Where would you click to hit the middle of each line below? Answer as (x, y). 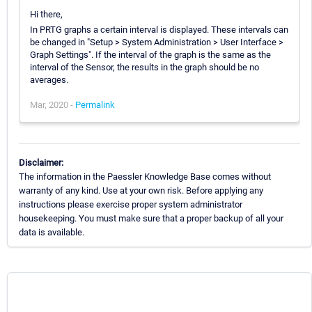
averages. (49, 79)
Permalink (95, 104)
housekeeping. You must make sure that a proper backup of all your (151, 218)
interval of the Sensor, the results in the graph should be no (145, 67)
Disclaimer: (41, 162)
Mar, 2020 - (53, 104)
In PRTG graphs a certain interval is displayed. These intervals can (159, 29)
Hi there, (46, 14)
